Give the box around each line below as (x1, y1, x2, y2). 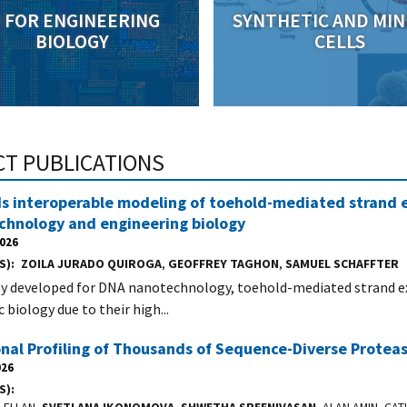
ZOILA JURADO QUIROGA (20, 255, 162, 273)
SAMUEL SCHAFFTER (284, 255, 399, 273)
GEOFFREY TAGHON (167, 255, 279, 273)
